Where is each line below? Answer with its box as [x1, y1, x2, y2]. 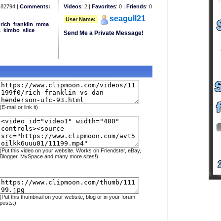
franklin [13, 21, 33, 27]
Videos [63, 3, 81, 9]
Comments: [19, 3, 50, 9]
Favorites [91, 3, 116, 9]
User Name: [65, 16, 96, 22]
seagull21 [109, 14, 146, 23]
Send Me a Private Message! [63, 30, 144, 37]
